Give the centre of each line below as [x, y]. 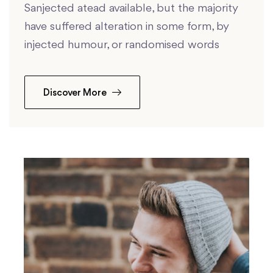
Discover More [76, 94]
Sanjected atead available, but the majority [131, 9]
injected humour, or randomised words [122, 45]
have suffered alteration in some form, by [126, 27]
